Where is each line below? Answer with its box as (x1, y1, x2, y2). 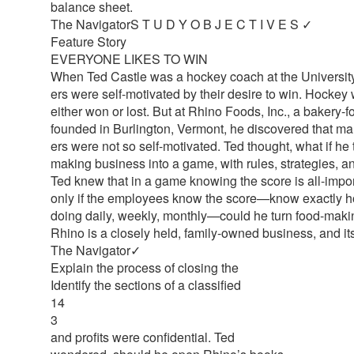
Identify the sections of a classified (51, 275, 241, 294)
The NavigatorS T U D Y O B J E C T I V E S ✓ (51, 14, 312, 33)
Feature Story (51, 32, 126, 51)
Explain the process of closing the (51, 258, 239, 277)
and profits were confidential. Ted (51, 327, 235, 346)
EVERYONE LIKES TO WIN (51, 49, 208, 68)
